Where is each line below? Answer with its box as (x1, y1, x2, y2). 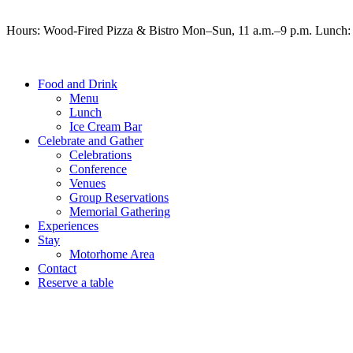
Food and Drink (38, 77, 117, 91)
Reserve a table (38, 276, 113, 289)
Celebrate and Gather (38, 134, 143, 147)
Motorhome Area (69, 247, 154, 261)
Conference (69, 162, 127, 176)
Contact (38, 262, 76, 275)
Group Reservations (69, 191, 169, 204)
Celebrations (69, 148, 132, 162)
